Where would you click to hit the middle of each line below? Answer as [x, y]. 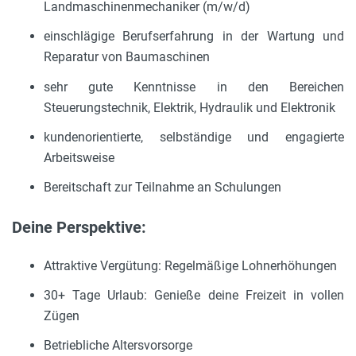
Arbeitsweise [79, 157]
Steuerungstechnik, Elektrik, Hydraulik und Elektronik [190, 107]
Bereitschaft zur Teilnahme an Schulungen [163, 187]
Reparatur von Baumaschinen [127, 57]
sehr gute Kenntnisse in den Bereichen [194, 87]
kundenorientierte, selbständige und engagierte [194, 137]
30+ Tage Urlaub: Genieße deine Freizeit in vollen [194, 296]
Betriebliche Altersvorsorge [118, 346]
